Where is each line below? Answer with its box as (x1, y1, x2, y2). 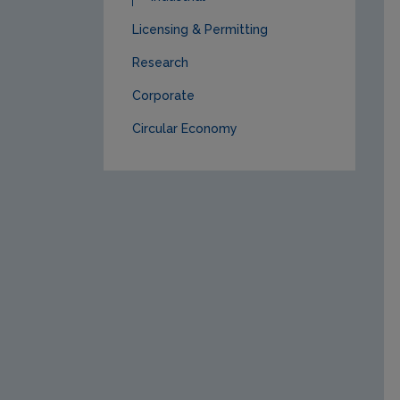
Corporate (131, 87, 195, 103)
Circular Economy (131, 121, 237, 136)
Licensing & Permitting (131, 21, 268, 37)
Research (131, 54, 188, 70)
